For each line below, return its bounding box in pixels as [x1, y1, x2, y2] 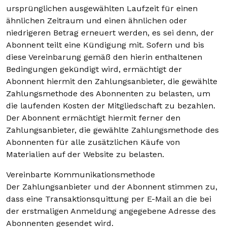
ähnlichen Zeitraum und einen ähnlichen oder [6, 16, 187, 25]
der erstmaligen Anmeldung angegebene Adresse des [6, 206, 216, 216]
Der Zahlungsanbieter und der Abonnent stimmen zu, [6, 182, 217, 192]
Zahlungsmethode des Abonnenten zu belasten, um [6, 89, 210, 98]
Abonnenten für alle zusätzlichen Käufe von [6, 137, 180, 147]
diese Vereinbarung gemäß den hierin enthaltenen [6, 52, 202, 62]
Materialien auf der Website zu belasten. [6, 149, 164, 159]
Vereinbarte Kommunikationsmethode [6, 170, 155, 179]
